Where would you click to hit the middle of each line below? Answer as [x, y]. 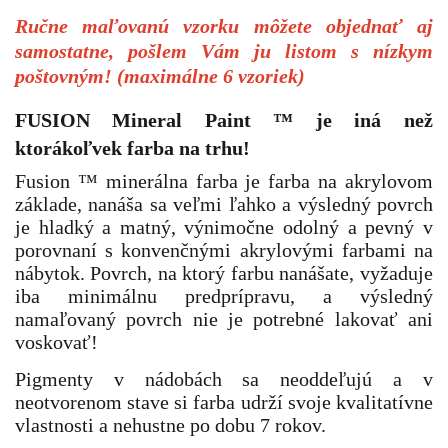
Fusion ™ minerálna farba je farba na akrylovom [224, 181]
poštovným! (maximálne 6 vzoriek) [160, 76]
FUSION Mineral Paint [144, 120]
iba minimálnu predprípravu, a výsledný [224, 296]
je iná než [363, 120]
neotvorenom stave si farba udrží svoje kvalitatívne [224, 402]
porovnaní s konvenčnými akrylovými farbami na [224, 250]
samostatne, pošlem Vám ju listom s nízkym [224, 51]
